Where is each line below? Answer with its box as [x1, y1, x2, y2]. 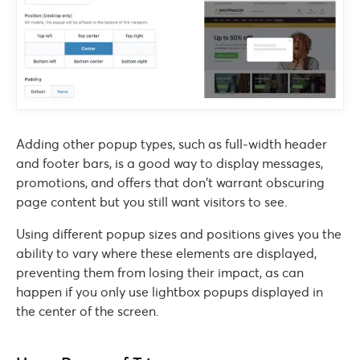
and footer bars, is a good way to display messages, [16, 154, 323, 171]
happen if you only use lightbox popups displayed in [16, 283, 323, 300]
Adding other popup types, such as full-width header [16, 135, 327, 152]
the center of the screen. [16, 302, 159, 319]
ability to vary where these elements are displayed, [16, 244, 317, 261]
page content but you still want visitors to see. [16, 193, 288, 210]
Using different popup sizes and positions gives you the [16, 225, 342, 242]
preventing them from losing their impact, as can [16, 264, 304, 280]
